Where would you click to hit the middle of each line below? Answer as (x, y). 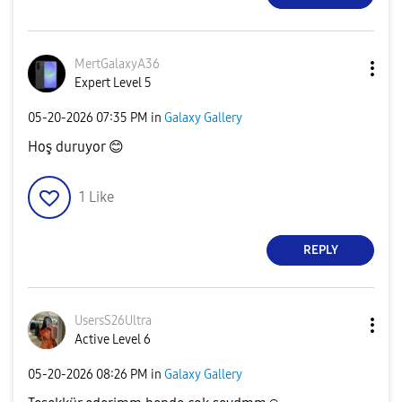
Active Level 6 (113, 339)
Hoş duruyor (68, 146)
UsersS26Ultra (113, 320)
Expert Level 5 (113, 83)
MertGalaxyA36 (117, 64)
